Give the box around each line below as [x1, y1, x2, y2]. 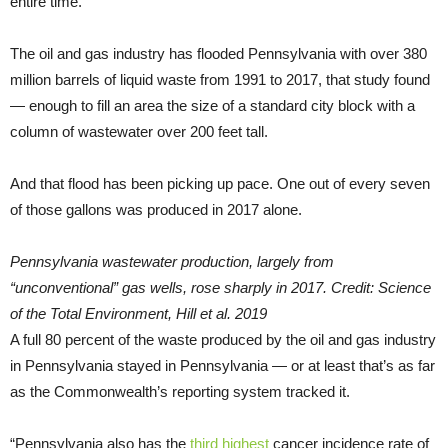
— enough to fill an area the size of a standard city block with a [10, 96, 415, 114]
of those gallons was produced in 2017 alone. [10, 200, 302, 218]
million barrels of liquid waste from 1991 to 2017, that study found [10, 70, 430, 88]
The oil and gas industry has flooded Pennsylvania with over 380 [10, 44, 427, 62]
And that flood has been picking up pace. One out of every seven [10, 174, 430, 192]
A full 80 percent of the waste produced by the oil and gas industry [10, 330, 436, 348]
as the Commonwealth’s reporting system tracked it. [10, 382, 350, 400]
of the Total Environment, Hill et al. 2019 [10, 304, 267, 322]
